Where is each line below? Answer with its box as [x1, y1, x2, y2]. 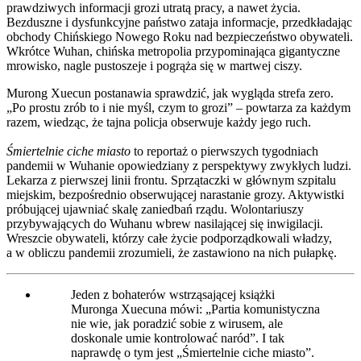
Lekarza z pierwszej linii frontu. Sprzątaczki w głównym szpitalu [6, 173, 336, 188]
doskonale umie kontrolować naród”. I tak [71, 331, 284, 346]
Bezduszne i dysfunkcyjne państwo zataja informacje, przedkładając [6, 15, 352, 30]
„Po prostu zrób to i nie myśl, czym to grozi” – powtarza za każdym [6, 101, 351, 115]
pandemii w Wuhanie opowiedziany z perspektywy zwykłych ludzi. [6, 159, 351, 173]
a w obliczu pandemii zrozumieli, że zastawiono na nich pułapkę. [6, 246, 337, 260]
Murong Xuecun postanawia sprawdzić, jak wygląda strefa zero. [6, 86, 334, 101]
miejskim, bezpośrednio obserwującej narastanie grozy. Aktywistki [6, 188, 344, 202]
